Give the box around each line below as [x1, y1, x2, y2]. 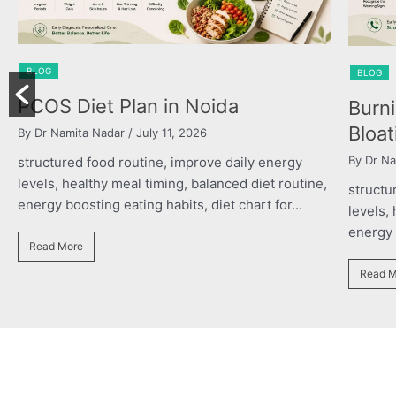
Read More [106, 267, 161, 281]
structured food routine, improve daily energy [95, 181, 380, 199]
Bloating [95, 122, 169, 146]
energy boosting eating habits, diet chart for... [95, 224, 380, 241]
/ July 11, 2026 [202, 153, 285, 168]
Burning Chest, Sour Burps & [95, 96, 354, 120]
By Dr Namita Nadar [95, 153, 202, 168]
